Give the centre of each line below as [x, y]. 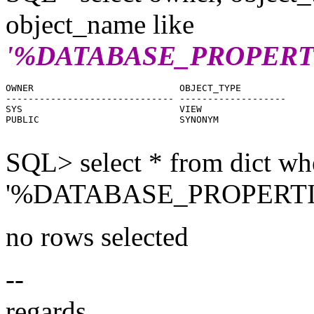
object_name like [100, 24]
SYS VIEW [104, 109]
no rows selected [97, 236]
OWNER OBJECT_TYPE [123, 88]
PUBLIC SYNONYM [112, 119]
